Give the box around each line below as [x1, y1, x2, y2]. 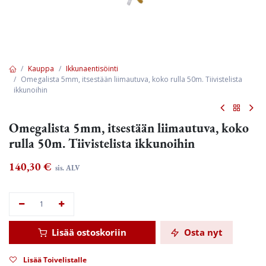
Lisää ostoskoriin [49, 226, 126, 238]
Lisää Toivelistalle [23, 255, 87, 265]
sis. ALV [53, 163, 80, 173]
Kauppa [28, 64, 54, 74]
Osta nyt [182, 226, 223, 238]
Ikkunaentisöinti [66, 64, 118, 74]
